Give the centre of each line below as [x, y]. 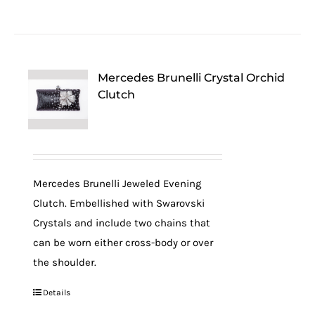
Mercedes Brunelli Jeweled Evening [117, 184]
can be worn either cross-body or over [123, 243]
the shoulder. [65, 262]
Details [57, 292]
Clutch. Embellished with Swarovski [119, 203]
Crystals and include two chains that [122, 223]
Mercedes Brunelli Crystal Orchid [192, 78]
